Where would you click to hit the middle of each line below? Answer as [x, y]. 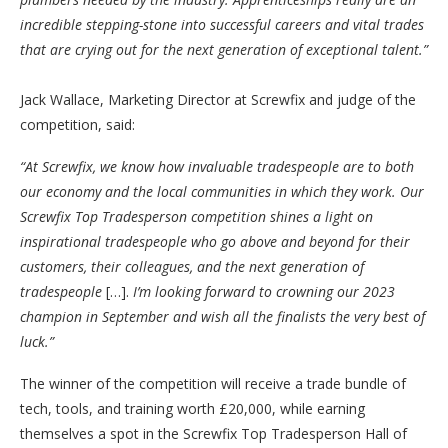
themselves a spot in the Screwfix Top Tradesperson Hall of [213, 434]
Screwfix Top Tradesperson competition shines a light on [196, 217]
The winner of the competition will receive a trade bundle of [213, 384]
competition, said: [77, 125]
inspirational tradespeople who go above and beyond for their [215, 242]
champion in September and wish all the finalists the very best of [222, 317]
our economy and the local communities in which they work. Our [222, 192]
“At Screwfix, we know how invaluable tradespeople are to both [217, 167]
